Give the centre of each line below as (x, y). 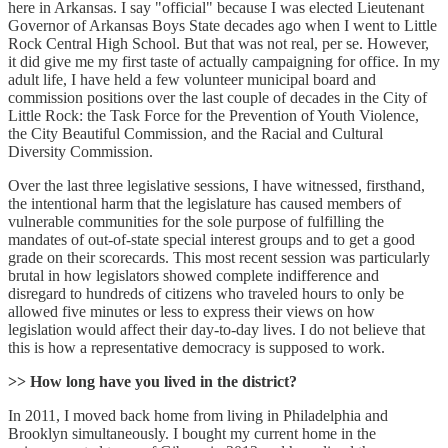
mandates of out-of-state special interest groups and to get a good (211, 239)
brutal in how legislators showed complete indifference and (193, 275)
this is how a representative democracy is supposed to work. (198, 347)
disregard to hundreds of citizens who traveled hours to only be (206, 293)
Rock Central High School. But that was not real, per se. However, (218, 43)
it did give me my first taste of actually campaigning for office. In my (224, 61)
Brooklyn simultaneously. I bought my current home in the (192, 433)
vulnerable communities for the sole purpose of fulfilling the (196, 221)
